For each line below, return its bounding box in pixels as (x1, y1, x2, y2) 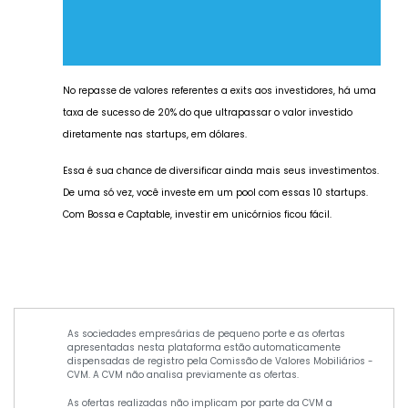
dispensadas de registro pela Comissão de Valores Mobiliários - (66, 353, 373, 368)
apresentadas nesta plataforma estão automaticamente (66, 340, 341, 354)
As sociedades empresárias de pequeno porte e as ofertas (66, 326, 345, 341)
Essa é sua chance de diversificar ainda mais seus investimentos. (62, 163, 379, 178)
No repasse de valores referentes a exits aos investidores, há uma (62, 83, 376, 97)
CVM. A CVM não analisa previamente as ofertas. (66, 367, 299, 382)
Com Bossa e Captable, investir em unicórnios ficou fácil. (62, 207, 331, 221)
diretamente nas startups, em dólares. (62, 127, 247, 141)
